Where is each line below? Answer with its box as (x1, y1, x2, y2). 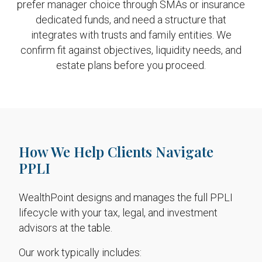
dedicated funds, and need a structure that (36, 13, 226, 26)
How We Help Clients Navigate (19, 142, 213, 161)
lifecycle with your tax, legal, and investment (19, 206, 218, 219)
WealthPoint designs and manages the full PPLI (19, 191, 233, 204)
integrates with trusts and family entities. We (30, 29, 232, 41)
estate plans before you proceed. (56, 59, 206, 71)
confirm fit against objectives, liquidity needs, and (20, 44, 242, 56)
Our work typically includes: (19, 246, 142, 258)
